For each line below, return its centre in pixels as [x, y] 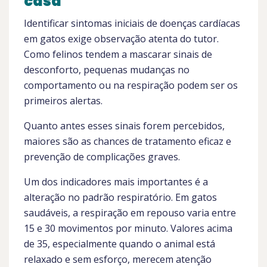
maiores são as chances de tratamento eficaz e [128, 141]
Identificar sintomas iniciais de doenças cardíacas [132, 23]
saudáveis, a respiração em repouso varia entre [130, 213]
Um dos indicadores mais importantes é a [116, 182]
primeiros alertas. [63, 101]
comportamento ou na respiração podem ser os [131, 85]
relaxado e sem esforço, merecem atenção [118, 259]
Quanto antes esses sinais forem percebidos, [124, 126]
